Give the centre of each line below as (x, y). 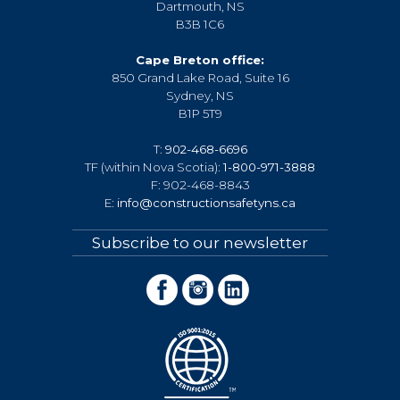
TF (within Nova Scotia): (154, 167)
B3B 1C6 (200, 24)
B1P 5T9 (200, 113)
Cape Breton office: (200, 59)
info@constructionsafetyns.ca (206, 202)
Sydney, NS (200, 95)
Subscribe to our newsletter (200, 243)
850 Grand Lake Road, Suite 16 (200, 77)
